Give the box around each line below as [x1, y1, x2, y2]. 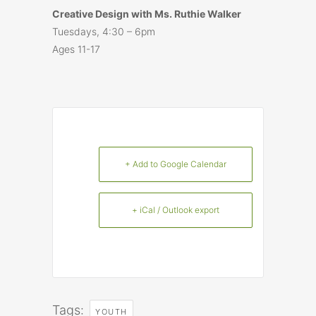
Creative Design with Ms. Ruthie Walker [52, 8, 241, 20]
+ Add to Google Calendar [125, 159, 226, 170]
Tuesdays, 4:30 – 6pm [52, 25, 155, 38]
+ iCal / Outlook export [132, 205, 219, 216]
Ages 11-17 [52, 43, 100, 56]
